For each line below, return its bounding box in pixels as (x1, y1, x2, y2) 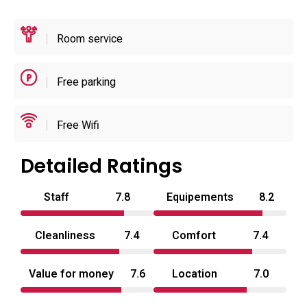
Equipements (166, 189, 234, 206)
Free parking (54, 74, 116, 90)
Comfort (172, 228, 216, 244)
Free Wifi (54, 117, 99, 134)
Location (171, 266, 217, 282)
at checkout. (14, 7, 71, 23)
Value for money (29, 266, 114, 282)
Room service (54, 31, 123, 47)
